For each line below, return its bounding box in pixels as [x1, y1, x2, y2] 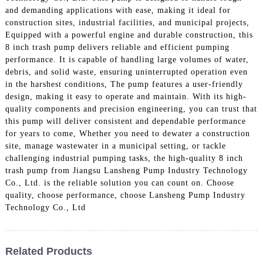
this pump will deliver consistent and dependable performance [5, 116, 246, 126]
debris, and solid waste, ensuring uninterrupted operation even [5, 67, 248, 76]
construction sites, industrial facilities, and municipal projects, [5, 18, 249, 27]
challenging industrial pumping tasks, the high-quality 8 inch [5, 153, 243, 163]
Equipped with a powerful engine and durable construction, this [5, 30, 253, 39]
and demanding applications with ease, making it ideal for [5, 5, 231, 15]
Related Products [5, 245, 92, 257]
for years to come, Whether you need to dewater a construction [5, 129, 250, 138]
